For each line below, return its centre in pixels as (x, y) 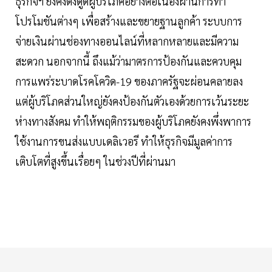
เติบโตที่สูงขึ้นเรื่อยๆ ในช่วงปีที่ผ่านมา (95, 161)
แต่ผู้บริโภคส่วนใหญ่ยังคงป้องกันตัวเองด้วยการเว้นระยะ (132, 101)
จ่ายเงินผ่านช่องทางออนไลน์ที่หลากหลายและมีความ (127, 41)
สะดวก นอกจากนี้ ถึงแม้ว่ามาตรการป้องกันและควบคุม (128, 61)
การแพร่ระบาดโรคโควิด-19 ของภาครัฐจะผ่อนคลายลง (129, 81)
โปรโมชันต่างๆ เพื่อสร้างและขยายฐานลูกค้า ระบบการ (129, 21)
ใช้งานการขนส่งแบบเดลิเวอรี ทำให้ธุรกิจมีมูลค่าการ (124, 141)
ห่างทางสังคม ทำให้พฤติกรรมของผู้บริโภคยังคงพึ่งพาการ (133, 121)
